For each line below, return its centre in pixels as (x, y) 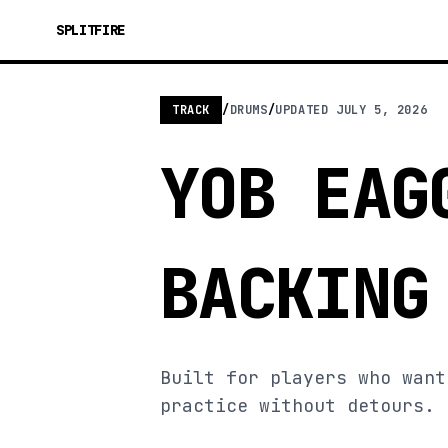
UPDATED (306, 110)
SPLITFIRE (90, 30)
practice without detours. (297, 405)
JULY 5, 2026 (382, 110)
